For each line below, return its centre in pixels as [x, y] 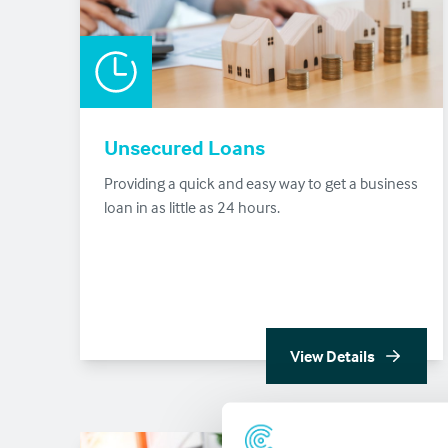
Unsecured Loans [184, 146]
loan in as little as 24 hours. [192, 206]
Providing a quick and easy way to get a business [261, 182]
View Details [332, 355]
